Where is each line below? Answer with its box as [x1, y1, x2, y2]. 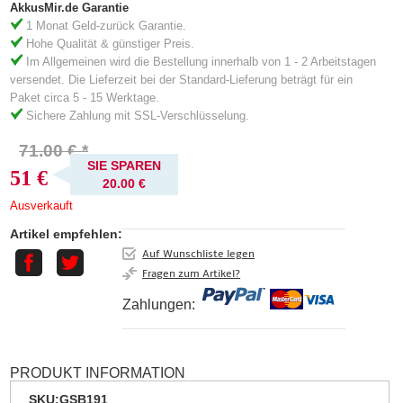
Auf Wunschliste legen [142, 247, 255, 261]
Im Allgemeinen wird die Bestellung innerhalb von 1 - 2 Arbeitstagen [22, 54, 377, 68]
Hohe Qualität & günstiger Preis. [22, 36, 195, 50]
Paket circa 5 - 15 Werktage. [10, 90, 160, 104]
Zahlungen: [122, 297, 196, 313]
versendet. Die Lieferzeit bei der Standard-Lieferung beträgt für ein [10, 72, 354, 86]
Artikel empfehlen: [10, 227, 123, 242]
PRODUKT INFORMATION [10, 365, 186, 381]
